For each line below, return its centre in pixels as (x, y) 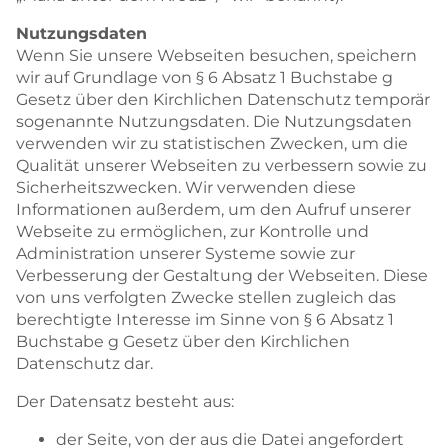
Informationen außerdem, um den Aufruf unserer (213, 209)
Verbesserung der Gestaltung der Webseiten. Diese (222, 275)
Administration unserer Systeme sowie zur (185, 253)
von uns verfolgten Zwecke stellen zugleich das (206, 297)
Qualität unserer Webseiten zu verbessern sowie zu (221, 165)
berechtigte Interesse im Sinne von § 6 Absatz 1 (205, 319)
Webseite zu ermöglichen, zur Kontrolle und (192, 231)
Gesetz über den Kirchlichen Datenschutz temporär (223, 99)
